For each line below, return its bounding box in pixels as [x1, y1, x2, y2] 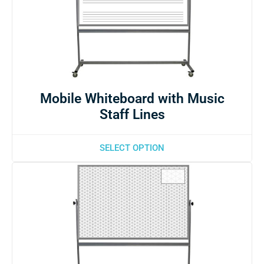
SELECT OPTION [100, 142, 164, 153]
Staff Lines [99, 106, 165, 123]
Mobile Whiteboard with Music [39, 90, 225, 107]
